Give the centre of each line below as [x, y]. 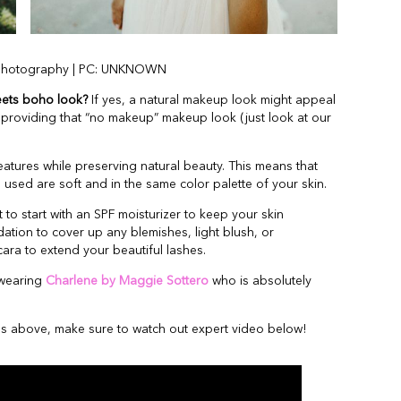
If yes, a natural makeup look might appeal [212, 100]
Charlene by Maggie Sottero [127, 281]
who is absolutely [260, 281]
